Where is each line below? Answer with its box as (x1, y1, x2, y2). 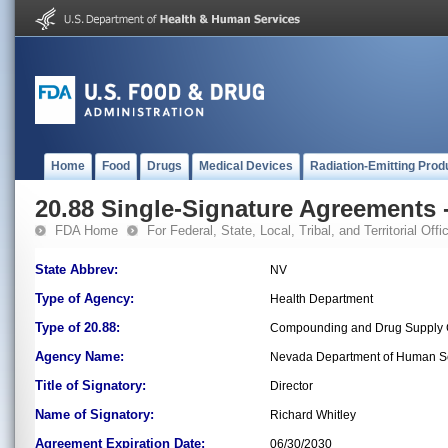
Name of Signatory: (35, 407, 154, 422)
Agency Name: (35, 349, 124, 364)
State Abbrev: (35, 262, 118, 277)
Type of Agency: (35, 291, 134, 306)
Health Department (270, 292, 373, 306)
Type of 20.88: (35, 320, 120, 335)
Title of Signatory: (35, 378, 146, 393)
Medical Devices (199, 159, 293, 173)
